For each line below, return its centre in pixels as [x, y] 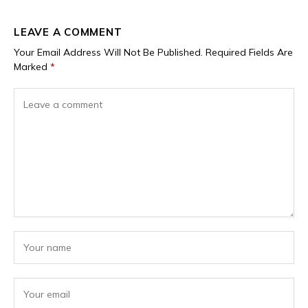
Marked [32, 67]
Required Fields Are [249, 53]
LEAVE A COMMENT [68, 32]
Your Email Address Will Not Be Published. [108, 53]
